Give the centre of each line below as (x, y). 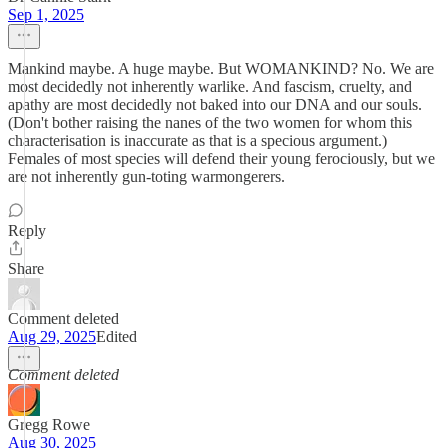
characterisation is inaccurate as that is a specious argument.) (197, 140)
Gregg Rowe (49, 424)
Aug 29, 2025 (52, 336)
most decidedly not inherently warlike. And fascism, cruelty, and (210, 86)
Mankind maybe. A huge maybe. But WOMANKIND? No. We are (221, 68)
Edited (116, 336)
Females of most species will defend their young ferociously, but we (221, 158)
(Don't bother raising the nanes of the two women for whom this (210, 122)
